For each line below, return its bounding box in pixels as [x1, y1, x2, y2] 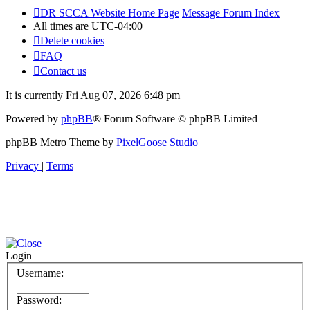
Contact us [40, 65, 86, 77]
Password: [17, 294, 62, 307]
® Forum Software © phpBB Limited [93, 113, 257, 125]
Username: [17, 267, 64, 280]
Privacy [6, 160, 39, 172]
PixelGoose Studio [116, 136, 198, 149]
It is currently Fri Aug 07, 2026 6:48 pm [6, 89, 180, 102]
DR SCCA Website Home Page [40, 7, 179, 19]
